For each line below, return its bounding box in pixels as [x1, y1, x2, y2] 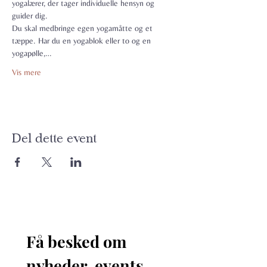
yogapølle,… [12, 48, 52, 58]
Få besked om [26, 231, 126, 252]
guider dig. [12, 11, 48, 20]
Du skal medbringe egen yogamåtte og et [12, 23, 155, 33]
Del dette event [12, 131, 97, 146]
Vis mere [12, 67, 41, 77]
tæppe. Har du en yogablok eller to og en [12, 36, 153, 45]
